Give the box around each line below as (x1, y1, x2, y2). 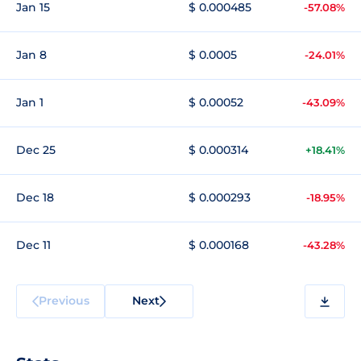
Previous (38, 293, 89, 308)
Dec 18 (16, 190, 54, 205)
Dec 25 (16, 143, 56, 157)
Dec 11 (16, 238, 51, 252)
